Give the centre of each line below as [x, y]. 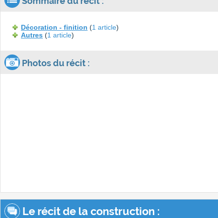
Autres [32, 35]
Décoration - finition [54, 27]
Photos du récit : [55, 63]
